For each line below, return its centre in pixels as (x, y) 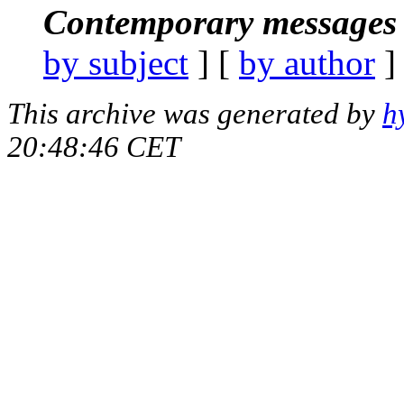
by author (307, 62)
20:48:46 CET (94, 147)
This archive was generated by (195, 113)
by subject (116, 62)
